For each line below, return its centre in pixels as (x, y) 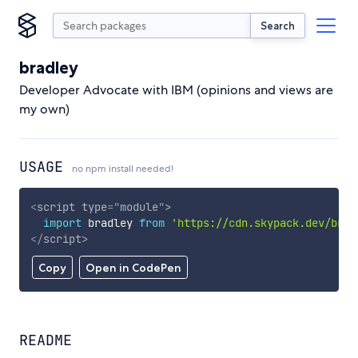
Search (278, 25)
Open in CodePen (133, 268)
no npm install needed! (123, 169)
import (62, 223)
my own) (44, 109)
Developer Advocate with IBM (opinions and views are (176, 90)
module (139, 207)
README (46, 340)
